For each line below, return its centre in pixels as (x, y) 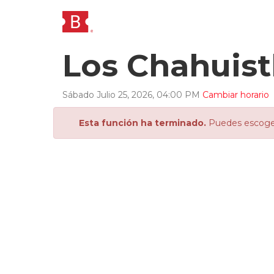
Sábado (78, 95)
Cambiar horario (236, 95)
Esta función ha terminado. (143, 123)
